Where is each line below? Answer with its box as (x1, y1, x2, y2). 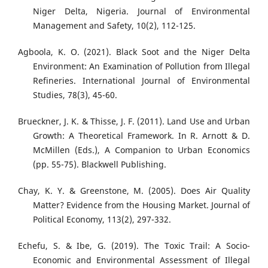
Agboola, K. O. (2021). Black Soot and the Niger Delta (18, 46, 250, 58)
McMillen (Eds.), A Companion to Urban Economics (33, 144, 250, 156)
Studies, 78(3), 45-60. (33, 89, 117, 101)
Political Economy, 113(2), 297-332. (33, 214, 171, 226)
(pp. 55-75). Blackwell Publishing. (33, 159, 166, 170)
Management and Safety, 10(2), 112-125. (33, 20, 196, 32)
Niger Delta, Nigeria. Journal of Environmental (33, 5, 250, 17)
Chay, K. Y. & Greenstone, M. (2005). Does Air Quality (18, 185, 250, 197)
